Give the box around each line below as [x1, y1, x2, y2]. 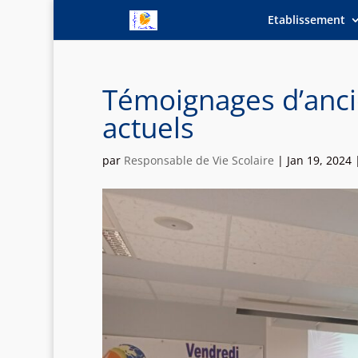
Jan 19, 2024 [286, 153, 352, 168]
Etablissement [268, 12, 346, 27]
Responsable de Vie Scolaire [123, 153, 274, 168]
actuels [101, 109, 194, 146]
